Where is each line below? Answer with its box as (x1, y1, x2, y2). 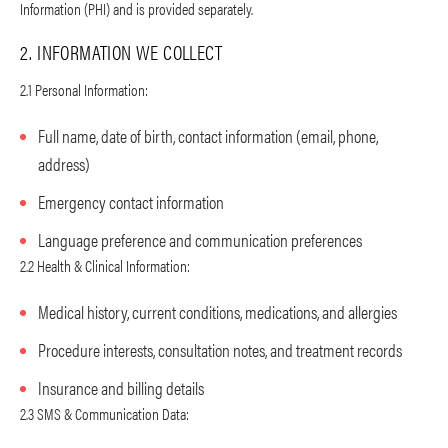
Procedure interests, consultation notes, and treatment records (38, 337, 402, 363)
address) (38, 151, 90, 177)
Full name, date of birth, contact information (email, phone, (38, 123, 378, 149)
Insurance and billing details (38, 375, 204, 401)
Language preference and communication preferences (38, 227, 362, 253)
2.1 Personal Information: (20, 78, 148, 102)
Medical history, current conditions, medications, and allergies (38, 299, 397, 325)
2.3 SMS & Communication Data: (20, 402, 189, 426)
